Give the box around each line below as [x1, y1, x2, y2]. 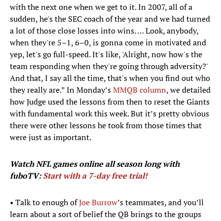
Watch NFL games [10, 158, 77, 170]
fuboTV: [10, 170, 43, 182]
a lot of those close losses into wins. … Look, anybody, [10, 25, 198, 37]
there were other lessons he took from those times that [10, 120, 202, 131]
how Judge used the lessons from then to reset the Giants [10, 96, 210, 108]
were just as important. [10, 132, 91, 143]
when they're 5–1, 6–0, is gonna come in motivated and [10, 37, 206, 48]
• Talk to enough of [10, 197, 79, 208]
